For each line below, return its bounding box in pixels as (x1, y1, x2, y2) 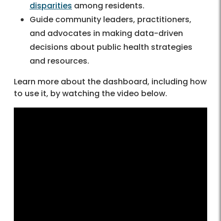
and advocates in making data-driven (30, 28, 183, 39)
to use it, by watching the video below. (14, 88, 169, 100)
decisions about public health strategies (30, 41, 192, 53)
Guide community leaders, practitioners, (30, 14, 191, 26)
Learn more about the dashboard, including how (14, 76, 207, 88)
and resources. (30, 55, 91, 67)
